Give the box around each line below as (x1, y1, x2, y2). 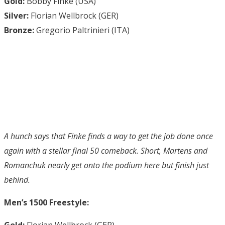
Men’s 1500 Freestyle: (4, 196, 89, 208)
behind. (4, 174, 30, 185)
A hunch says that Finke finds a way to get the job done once (4, 130, 213, 142)
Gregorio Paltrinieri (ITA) (34, 24, 130, 36)
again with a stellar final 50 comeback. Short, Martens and (4, 145, 207, 156)
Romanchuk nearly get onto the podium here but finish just (4, 159, 209, 171)
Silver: (4, 10, 29, 21)
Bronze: (4, 24, 34, 36)
